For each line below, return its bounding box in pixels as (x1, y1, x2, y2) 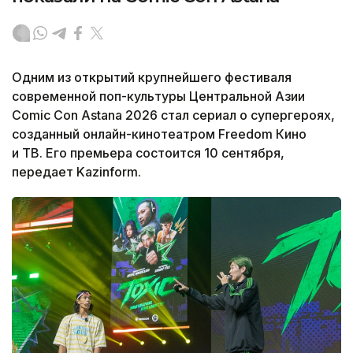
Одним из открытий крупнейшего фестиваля (12, 69, 292, 85)
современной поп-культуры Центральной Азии (12, 87, 305, 104)
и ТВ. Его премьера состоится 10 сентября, (12, 144, 284, 161)
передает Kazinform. (12, 163, 141, 180)
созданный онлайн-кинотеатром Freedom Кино (12, 125, 307, 142)
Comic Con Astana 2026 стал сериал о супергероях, (12, 106, 335, 123)
